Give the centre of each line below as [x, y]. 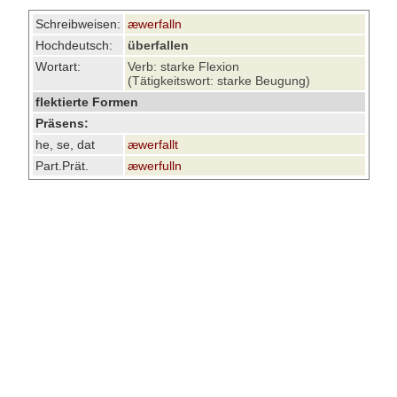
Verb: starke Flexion [183, 66]
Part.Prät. [62, 166]
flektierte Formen [86, 102]
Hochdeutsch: [74, 45]
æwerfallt [152, 144]
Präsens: [62, 123]
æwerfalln [154, 24]
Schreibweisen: [78, 24]
